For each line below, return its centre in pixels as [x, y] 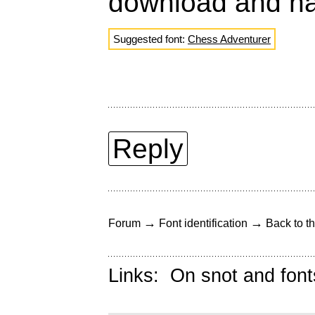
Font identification [203, 224]
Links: [139, 276]
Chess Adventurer [229, 39]
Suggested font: [150, 39]
